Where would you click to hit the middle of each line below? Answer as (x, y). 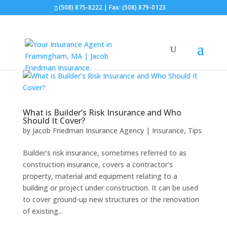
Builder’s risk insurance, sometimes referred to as (104, 153)
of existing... (43, 211)
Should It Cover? (54, 121)
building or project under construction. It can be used (110, 188)
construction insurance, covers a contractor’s (98, 164)
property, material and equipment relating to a (100, 176)
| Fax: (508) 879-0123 (134, 7)
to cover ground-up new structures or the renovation (111, 199)
